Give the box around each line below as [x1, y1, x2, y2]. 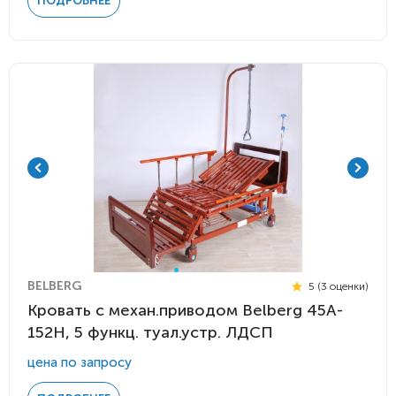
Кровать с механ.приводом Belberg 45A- [27, 301, 343, 320]
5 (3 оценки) [306, 279, 369, 293]
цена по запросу [27, 354, 132, 370]
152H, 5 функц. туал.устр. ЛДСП [27, 323, 273, 342]
